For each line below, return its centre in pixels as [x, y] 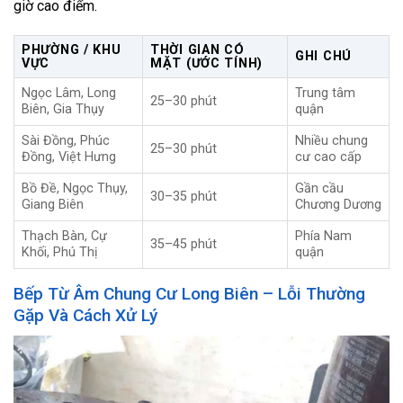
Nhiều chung [331, 141]
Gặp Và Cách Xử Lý [85, 316]
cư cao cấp [328, 157]
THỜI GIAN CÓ [197, 50]
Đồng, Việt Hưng [69, 157]
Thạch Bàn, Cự [64, 237]
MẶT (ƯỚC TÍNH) [207, 64]
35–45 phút [184, 245]
